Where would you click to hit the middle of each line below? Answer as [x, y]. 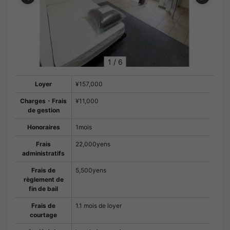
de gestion [43, 110]
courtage [43, 215]
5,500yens [91, 170]
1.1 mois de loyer [99, 206]
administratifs [43, 154]
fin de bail [43, 189]
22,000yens [93, 144]
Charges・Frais [43, 101]
